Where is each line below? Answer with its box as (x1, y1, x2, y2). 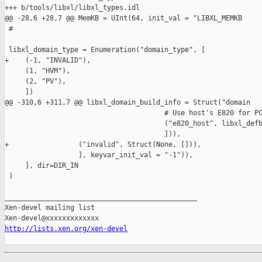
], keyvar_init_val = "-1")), (5, 151, 193, 160)
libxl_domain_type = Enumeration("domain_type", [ (5, 46, 205, 54)
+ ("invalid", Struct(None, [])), (5, 140, 201, 149)
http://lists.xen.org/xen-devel (5, 225, 127, 233)
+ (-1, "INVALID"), (5, 56, 91, 65)
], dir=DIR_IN (5, 161, 78, 170)
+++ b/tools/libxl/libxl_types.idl (5, 4, 140, 12)
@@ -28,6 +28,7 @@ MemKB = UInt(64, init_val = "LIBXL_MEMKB (5, 14, 242, 23)
